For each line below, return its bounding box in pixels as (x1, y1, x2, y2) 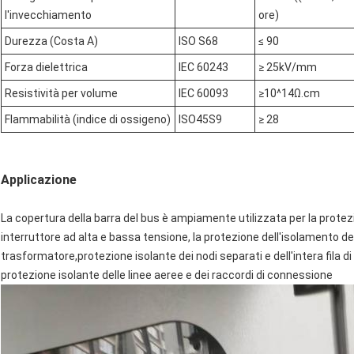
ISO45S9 (179, 113, 222, 126)
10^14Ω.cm (264, 87, 320, 100)
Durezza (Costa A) (5, 35, 98, 48)
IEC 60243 (179, 61, 228, 74)
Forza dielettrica (5, 61, 88, 74)
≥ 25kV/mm (258, 61, 317, 74)
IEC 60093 (179, 87, 228, 100)
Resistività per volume (5, 87, 118, 100)
